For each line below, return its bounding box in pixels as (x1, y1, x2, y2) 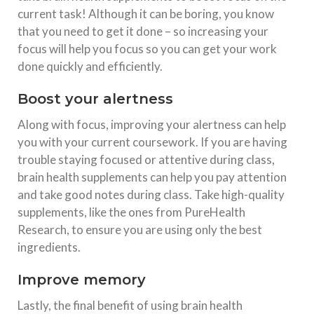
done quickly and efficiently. (18, 59, 163, 74)
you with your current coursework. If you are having (18, 135, 287, 150)
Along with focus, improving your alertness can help (18, 117, 286, 132)
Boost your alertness (18, 90, 173, 108)
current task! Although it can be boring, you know (18, 6, 274, 22)
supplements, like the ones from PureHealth (18, 205, 245, 220)
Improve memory (18, 271, 146, 289)
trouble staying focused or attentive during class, (18, 152, 275, 168)
